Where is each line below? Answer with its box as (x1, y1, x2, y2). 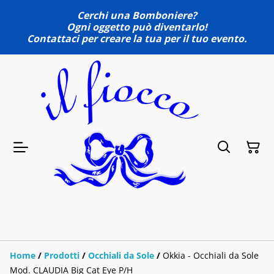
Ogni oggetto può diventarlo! (67, 20, 207, 34)
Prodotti (44, 249, 80, 261)
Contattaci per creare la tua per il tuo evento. (27, 32, 247, 45)
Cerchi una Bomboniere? (77, 9, 197, 22)
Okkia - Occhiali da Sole (163, 249, 259, 261)
